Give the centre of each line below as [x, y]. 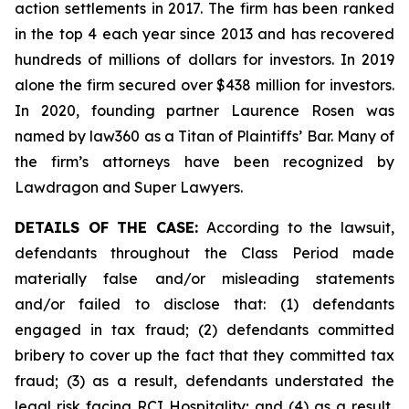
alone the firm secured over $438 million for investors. [204, 85]
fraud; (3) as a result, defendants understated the [204, 381]
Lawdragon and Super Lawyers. [129, 187]
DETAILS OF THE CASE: [111, 227]
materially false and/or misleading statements [204, 278]
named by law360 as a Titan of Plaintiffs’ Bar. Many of [204, 136]
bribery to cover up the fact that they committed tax [204, 355]
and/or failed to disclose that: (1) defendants [204, 304]
